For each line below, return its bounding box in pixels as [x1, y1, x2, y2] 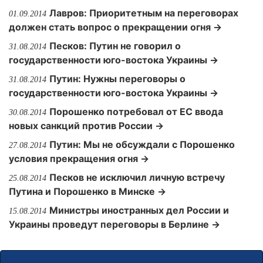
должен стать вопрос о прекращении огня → [9, 21, 222, 33]
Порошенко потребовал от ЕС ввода [49, 106, 223, 117]
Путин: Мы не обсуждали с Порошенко [49, 139, 235, 150]
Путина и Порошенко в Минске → [9, 186, 166, 197]
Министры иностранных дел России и [49, 204, 229, 216]
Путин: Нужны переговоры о [49, 73, 186, 85]
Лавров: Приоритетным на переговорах [49, 7, 238, 19]
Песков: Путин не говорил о [49, 40, 181, 52]
